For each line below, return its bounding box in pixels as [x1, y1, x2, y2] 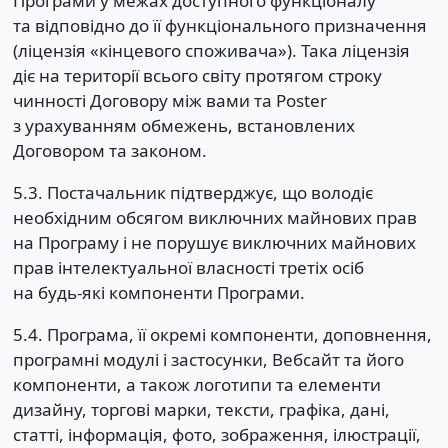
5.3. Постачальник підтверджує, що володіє [12, 180, 373, 204]
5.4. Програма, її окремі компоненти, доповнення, [12, 322, 432, 346]
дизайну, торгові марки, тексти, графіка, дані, [12, 397, 390, 421]
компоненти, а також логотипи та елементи [12, 372, 381, 396]
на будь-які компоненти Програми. [12, 280, 305, 304]
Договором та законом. [12, 138, 207, 162]
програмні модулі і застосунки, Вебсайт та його [12, 347, 404, 371]
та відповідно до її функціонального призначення [12, 13, 427, 37]
